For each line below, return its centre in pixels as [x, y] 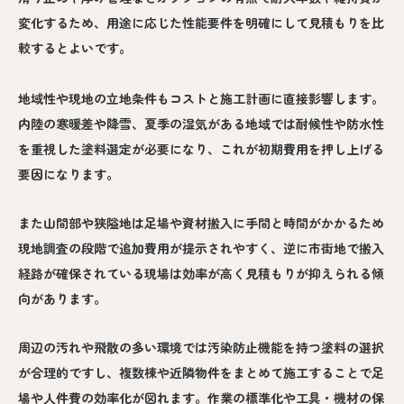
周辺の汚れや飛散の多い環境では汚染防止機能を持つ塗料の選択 [201, 347]
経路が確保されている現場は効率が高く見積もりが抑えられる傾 [201, 273]
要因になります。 [69, 174]
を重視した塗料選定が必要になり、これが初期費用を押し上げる [201, 148]
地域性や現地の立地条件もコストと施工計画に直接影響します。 [201, 98]
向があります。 [62, 298]
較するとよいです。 [75, 47]
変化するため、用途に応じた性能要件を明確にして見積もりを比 [201, 22]
